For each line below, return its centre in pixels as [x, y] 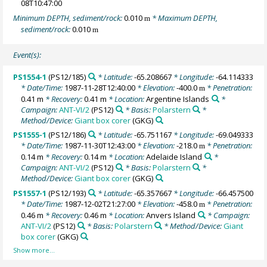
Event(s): [27, 55]
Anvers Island [171, 215]
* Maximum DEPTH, [184, 18]
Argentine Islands [178, 99]
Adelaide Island [174, 157]
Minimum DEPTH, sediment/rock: [69, 18]
